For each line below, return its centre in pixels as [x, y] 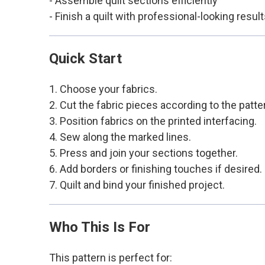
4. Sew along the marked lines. [120, 137]
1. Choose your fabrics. [103, 89]
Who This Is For [99, 227]
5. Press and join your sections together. [143, 153]
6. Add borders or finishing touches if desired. [155, 169]
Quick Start [85, 58]
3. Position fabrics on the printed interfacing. [153, 121]
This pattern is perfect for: [110, 257]
